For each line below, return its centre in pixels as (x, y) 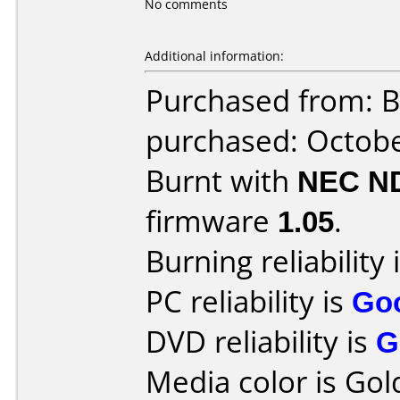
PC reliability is (249, 301)
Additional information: (214, 56)
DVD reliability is (261, 342)
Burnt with (221, 181)
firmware (212, 221)
